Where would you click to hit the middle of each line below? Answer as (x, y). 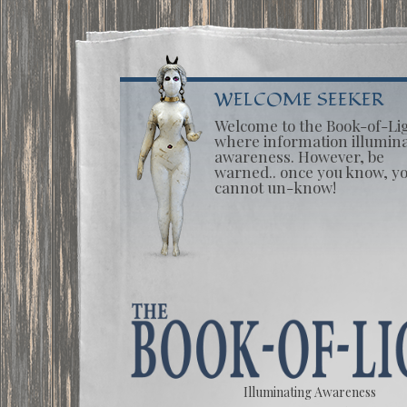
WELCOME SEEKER (299, 100)
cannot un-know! (275, 187)
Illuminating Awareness (309, 392)
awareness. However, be (299, 156)
